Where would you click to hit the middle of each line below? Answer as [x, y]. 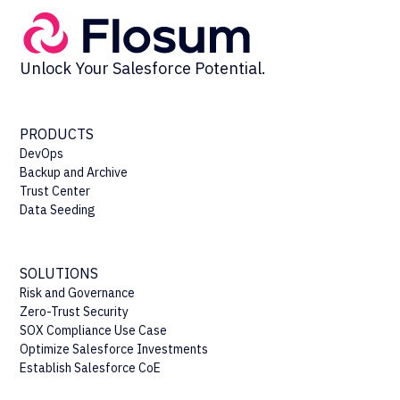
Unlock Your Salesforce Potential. [143, 68]
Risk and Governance [78, 292]
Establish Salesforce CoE [91, 367]
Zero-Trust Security [75, 311]
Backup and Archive [74, 172]
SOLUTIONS [59, 273]
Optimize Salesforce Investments [114, 349]
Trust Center [55, 191]
